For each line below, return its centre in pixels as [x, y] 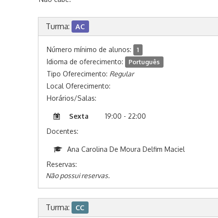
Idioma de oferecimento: [86, 62]
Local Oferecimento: [78, 86]
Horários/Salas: [71, 98]
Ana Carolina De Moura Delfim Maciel [126, 149]
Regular [121, 74]
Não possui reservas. [77, 175]
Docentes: [62, 131]
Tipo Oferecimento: [78, 74]
